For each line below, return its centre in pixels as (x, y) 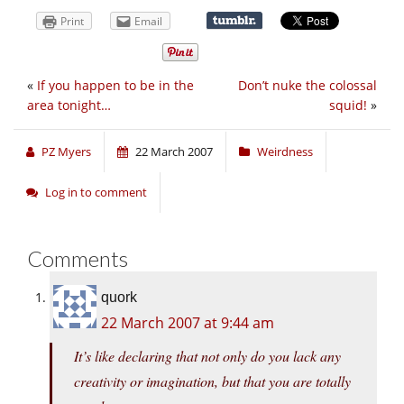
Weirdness (285, 152)
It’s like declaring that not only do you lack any (207, 356)
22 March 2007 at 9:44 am (188, 323)
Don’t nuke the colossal (308, 86)
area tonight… (69, 106)
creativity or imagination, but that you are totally (212, 381)
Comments (78, 259)
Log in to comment (96, 193)
